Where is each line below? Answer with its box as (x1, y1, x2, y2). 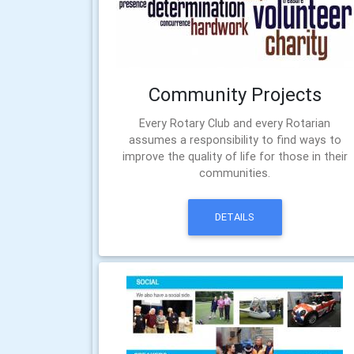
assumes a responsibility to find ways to (128, 133, 341, 147)
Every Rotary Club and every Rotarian (139, 116, 331, 130)
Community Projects (148, 83, 322, 106)
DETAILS (215, 210, 255, 224)
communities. (199, 166, 271, 180)
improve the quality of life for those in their (122, 149, 348, 164)
